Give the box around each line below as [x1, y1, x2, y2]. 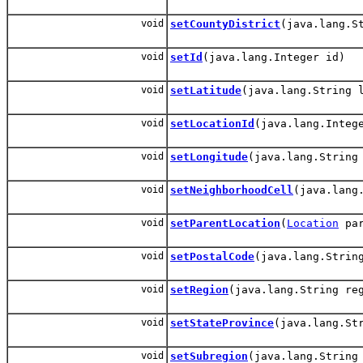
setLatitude [170, 83, 241, 96]
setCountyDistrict [170, 17, 280, 30]
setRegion [170, 283, 228, 296]
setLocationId [170, 117, 254, 130]
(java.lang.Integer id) [203, 50, 345, 63]
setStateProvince [170, 316, 274, 329]
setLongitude [170, 150, 248, 163]
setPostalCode [170, 250, 254, 263]
